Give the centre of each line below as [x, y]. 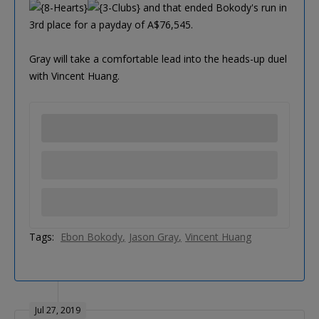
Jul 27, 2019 [58, 310]
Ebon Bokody [91, 236]
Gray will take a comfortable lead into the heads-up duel [158, 58]
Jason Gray [154, 236]
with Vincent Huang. [74, 75]
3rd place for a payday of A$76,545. [111, 24]
